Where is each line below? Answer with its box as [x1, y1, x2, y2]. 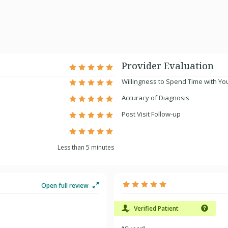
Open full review [41, 181, 90, 190]
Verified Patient [132, 204, 179, 213]
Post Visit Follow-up [122, 109, 181, 119]
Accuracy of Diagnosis [122, 93, 189, 102]
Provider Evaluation [122, 60, 214, 72]
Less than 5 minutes [58, 143, 114, 152]
